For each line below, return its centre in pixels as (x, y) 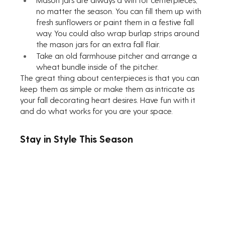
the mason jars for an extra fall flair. (98, 44)
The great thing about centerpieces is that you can (111, 78)
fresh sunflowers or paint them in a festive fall (116, 22)
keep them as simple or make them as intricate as (108, 89)
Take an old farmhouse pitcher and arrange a (118, 56)
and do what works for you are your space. (98, 111)
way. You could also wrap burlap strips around (119, 33)
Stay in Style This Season (77, 139)
